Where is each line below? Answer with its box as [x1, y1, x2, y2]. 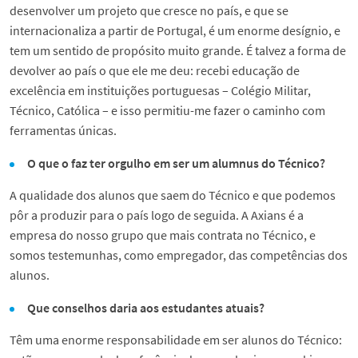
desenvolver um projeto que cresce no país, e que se [10, 2, 288, 19]
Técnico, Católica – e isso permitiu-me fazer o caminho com [10, 102, 325, 119]
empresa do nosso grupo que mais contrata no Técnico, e [10, 227, 316, 244]
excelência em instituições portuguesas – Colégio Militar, [10, 82, 311, 99]
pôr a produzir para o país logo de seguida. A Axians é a [10, 207, 304, 224]
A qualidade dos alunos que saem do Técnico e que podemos [10, 187, 336, 204]
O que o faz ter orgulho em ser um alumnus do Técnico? [27, 155, 326, 172]
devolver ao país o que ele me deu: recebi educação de [10, 62, 300, 79]
